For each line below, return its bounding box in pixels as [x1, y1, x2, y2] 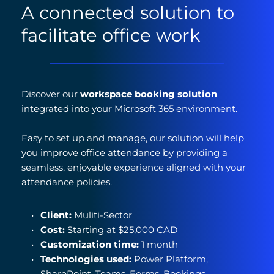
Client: [40, 209, 72, 221]
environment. [174, 103, 237, 115]
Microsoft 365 [114, 103, 174, 115]
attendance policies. [21, 176, 112, 188]
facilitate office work [21, 24, 200, 46]
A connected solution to [21, 2, 234, 24]
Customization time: [40, 239, 141, 251]
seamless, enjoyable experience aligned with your [21, 161, 246, 174]
